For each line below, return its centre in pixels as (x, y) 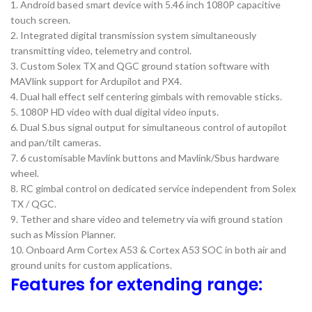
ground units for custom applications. (91, 265)
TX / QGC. (33, 204)
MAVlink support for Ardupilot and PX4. (96, 81)
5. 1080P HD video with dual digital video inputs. (115, 112)
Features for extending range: (136, 285)
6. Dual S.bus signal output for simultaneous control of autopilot (149, 127)
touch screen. (40, 20)
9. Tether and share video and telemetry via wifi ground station (147, 219)
